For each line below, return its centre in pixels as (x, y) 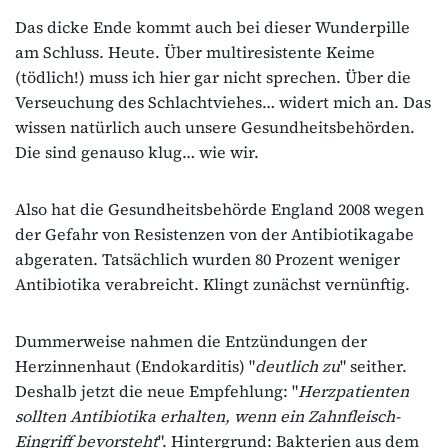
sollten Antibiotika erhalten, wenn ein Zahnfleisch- (207, 415)
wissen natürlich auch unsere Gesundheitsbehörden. (215, 126)
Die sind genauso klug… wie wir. (137, 151)
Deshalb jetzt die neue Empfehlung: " (156, 390)
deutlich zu (297, 365)
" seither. (373, 365)
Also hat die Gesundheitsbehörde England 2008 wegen (219, 208)
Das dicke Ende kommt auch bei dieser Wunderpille (212, 26)
